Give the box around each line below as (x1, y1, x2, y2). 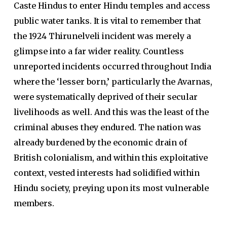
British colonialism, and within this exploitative (13, 153, 208, 163)
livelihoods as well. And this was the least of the (13, 107, 209, 117)
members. (13, 198, 54, 208)
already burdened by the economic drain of (13, 137, 187, 147)
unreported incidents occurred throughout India (13, 61, 211, 71)
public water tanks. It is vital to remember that (13, 16, 201, 26)
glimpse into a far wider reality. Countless (13, 46, 184, 56)
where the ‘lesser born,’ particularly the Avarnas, (13, 77, 212, 87)
